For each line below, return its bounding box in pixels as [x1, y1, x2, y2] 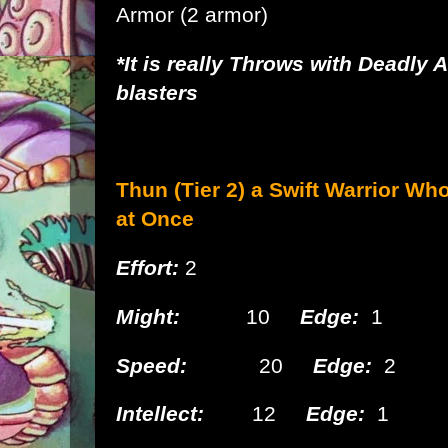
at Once [116, 207, 194, 231]
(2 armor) [174, 2, 268, 26]
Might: [116, 304, 180, 328]
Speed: [116, 353, 187, 377]
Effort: [116, 256, 179, 280]
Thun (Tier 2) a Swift [116, 178, 319, 202]
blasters [116, 80, 198, 104]
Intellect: [116, 402, 204, 426]
